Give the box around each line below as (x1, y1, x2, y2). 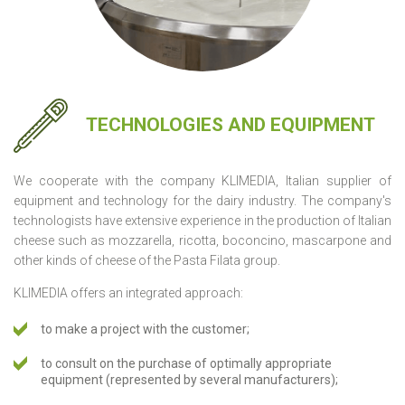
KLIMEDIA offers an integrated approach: (14, 285, 243, 300)
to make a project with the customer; (41, 321, 250, 336)
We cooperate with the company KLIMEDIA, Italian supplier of (14, 173, 391, 188)
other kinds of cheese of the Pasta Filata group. (14, 252, 280, 268)
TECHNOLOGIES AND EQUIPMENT (86, 114, 375, 137)
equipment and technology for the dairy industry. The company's (14, 193, 391, 208)
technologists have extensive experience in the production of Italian (14, 212, 391, 228)
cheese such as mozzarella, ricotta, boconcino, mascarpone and (14, 232, 391, 248)
